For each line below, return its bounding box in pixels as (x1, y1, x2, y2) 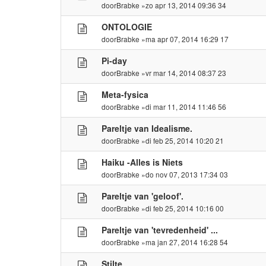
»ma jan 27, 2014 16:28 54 (140, 236, 229, 247)
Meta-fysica (102, 88, 149, 100)
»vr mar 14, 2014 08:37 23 (140, 67, 227, 78)
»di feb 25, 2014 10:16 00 (140, 202, 224, 213)
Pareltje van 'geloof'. (102, 189, 184, 202)
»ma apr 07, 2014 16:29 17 (140, 33, 229, 44)
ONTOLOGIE (102, 20, 153, 33)
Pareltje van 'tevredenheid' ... (102, 223, 218, 236)
